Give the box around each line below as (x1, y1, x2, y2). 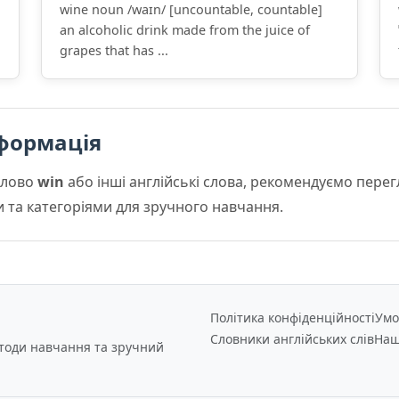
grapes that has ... (60, 42, 168, 59)
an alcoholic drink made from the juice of (60, 21, 310, 38)
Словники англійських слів (210, 330, 374, 347)
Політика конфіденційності (210, 309, 375, 326)
